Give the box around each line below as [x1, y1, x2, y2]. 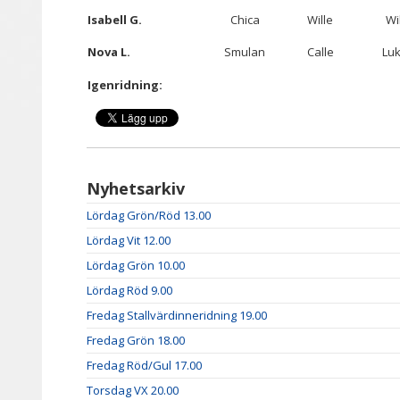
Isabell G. [87, 12, 142, 28]
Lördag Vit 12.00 [87, 232, 171, 248]
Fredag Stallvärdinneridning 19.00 [87, 307, 267, 323]
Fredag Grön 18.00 [87, 332, 185, 348]
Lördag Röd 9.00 [87, 282, 172, 298]
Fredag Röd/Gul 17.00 [87, 357, 202, 373]
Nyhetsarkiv [87, 178, 185, 199]
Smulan [224, 44, 265, 60]
